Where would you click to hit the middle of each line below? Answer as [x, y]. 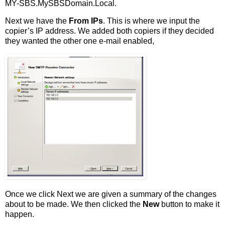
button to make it [189, 204]
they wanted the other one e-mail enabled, [80, 41]
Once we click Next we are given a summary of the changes [111, 194]
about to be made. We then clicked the [74, 204]
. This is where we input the [151, 21]
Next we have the [37, 21]
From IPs [86, 21]
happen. [20, 214]
